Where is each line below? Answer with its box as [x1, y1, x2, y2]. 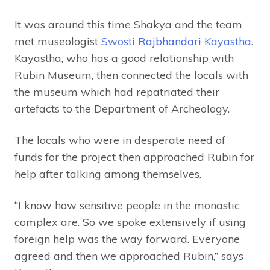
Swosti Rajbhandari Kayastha [101, 34, 251, 49]
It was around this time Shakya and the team [14, 17, 242, 32]
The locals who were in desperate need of [14, 133, 225, 148]
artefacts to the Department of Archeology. [14, 102, 230, 116]
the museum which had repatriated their [14, 85, 219, 99]
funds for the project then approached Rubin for [14, 150, 254, 165]
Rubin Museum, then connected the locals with [14, 68, 248, 83]
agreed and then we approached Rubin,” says [14, 249, 243, 263]
